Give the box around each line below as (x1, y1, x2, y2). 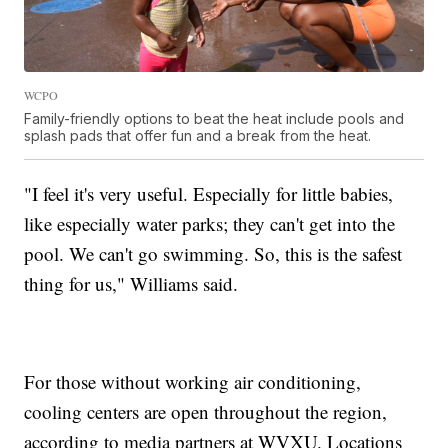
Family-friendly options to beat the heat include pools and (24, 110, 405, 128)
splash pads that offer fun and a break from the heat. (24, 127, 372, 145)
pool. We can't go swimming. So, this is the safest (24, 241, 403, 267)
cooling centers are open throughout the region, (24, 399, 388, 425)
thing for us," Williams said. (24, 271, 239, 297)
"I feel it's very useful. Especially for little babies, (24, 181, 394, 207)
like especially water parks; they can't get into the (24, 211, 396, 237)
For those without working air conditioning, (24, 369, 362, 395)
